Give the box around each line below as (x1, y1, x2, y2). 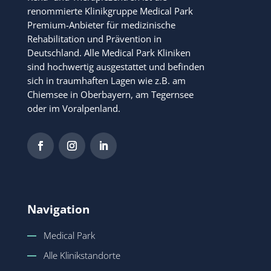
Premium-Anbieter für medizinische (27, 18, 175, 31)
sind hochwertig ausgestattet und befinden (27, 60, 204, 73)
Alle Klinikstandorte (43, 249, 120, 261)
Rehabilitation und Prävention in (27, 32, 162, 45)
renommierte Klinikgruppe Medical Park (27, 4, 193, 17)
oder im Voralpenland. (27, 102, 120, 114)
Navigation (27, 201, 90, 217)
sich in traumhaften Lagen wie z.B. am (27, 74, 186, 87)
